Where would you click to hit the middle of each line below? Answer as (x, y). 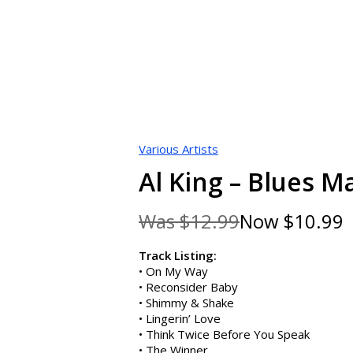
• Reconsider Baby (188, 286)
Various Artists (178, 149)
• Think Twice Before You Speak (224, 334)
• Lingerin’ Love (180, 318)
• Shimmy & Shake (186, 302)
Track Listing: (178, 255)
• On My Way (173, 271)
